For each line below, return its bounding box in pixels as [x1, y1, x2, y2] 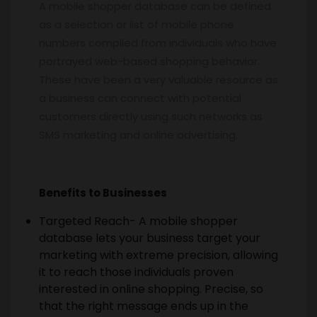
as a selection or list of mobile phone [39, 16, 234, 32]
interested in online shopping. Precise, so [39, 280, 263, 297]
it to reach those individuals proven [39, 263, 234, 280]
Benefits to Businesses [39, 185, 167, 200]
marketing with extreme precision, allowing [39, 246, 278, 263]
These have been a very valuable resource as [39, 71, 278, 87]
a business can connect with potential [39, 90, 241, 105]
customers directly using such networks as [39, 108, 263, 124]
